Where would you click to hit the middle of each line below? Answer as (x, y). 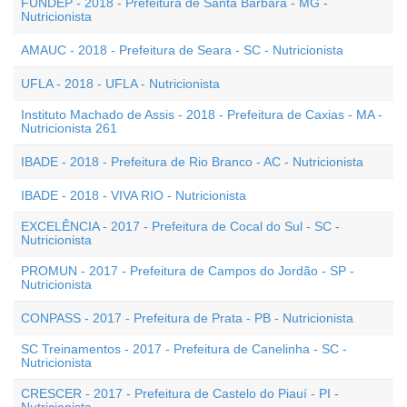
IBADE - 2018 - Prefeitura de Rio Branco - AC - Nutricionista (192, 162)
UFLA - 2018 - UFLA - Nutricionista (120, 84)
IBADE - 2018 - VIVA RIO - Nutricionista (134, 195)
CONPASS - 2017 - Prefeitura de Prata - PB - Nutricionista (187, 318)
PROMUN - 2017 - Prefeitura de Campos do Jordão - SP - (188, 271)
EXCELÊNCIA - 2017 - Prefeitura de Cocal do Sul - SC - (180, 226)
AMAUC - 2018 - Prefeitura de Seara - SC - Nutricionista (182, 50)
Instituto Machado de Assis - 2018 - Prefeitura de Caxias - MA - (202, 114)
